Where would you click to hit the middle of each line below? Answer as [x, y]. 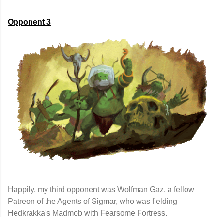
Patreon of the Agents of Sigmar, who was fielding [93, 201]
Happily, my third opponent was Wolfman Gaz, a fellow [101, 189]
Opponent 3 [29, 22]
